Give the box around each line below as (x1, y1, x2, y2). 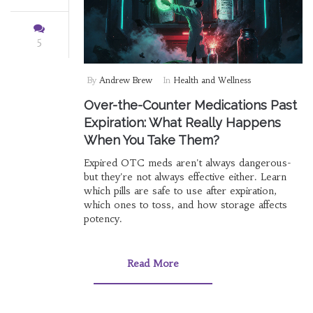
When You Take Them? (83, 132, 219, 147)
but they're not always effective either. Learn (83, 170, 286, 183)
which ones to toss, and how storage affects (83, 198, 287, 211)
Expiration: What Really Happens (83, 115, 281, 130)
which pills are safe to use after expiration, (83, 184, 277, 197)
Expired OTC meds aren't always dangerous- (83, 156, 291, 169)
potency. (83, 212, 122, 225)
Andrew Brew (99, 74, 152, 85)
